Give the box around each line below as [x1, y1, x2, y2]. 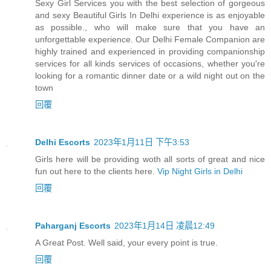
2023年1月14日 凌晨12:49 [114, 220, 215, 230]
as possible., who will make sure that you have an [35, 22, 265, 32]
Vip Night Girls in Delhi [157, 166, 243, 176]
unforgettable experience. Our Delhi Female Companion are [35, 34, 265, 44]
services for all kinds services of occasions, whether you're [35, 58, 265, 68]
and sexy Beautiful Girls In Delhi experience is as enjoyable [35, 10, 265, 20]
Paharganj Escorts [35, 220, 111, 230]
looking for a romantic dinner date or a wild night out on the [35, 70, 265, 80]
